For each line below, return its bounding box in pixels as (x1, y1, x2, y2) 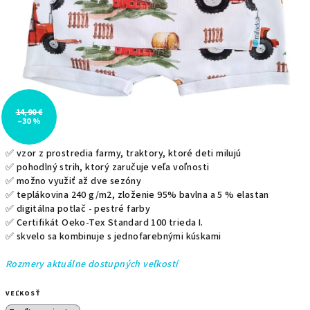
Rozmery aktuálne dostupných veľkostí (6, 257, 179, 271)
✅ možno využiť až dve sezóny (6, 174, 142, 188)
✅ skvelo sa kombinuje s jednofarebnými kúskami (6, 230, 224, 244)
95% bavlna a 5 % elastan (157, 188, 269, 202)
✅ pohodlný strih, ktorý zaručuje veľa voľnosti (6, 161, 210, 174)
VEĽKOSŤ (6, 289, 41, 298)
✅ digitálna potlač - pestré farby (6, 202, 151, 216)
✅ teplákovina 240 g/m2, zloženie (6, 188, 158, 202)
